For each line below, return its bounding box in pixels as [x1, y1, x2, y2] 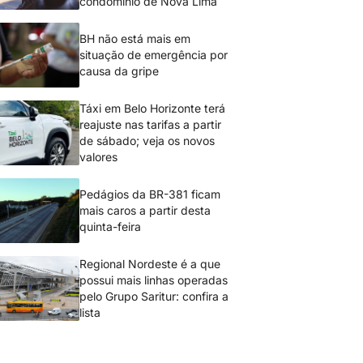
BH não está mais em [79, 32, 191, 45]
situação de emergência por [79, 48, 228, 62]
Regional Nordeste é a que [79, 257, 221, 271]
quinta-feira [79, 220, 141, 233]
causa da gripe [79, 64, 160, 78]
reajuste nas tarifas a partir [79, 117, 222, 131]
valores [79, 150, 117, 164]
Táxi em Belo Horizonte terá [79, 101, 226, 115]
